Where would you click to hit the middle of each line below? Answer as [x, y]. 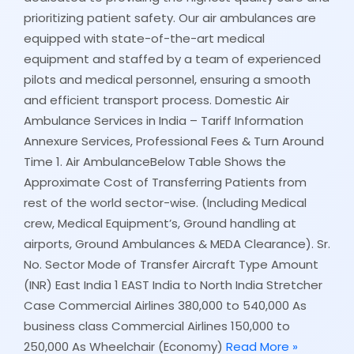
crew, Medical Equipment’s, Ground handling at [160, 224]
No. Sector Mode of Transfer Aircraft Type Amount [171, 265]
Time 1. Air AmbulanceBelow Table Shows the [155, 162]
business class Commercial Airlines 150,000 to [157, 326]
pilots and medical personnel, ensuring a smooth [167, 80]
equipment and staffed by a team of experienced [172, 59]
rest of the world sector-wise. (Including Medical [165, 203]
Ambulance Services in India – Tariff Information [164, 121]
